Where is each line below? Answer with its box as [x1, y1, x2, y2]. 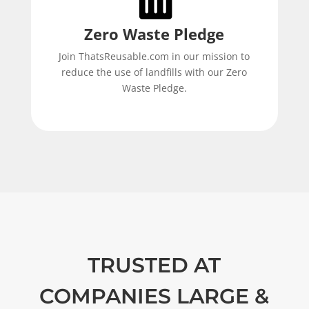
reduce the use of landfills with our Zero [61, 66, 248, 79]
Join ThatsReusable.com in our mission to [59, 50, 250, 63]
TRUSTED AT [88, 252, 221, 279]
